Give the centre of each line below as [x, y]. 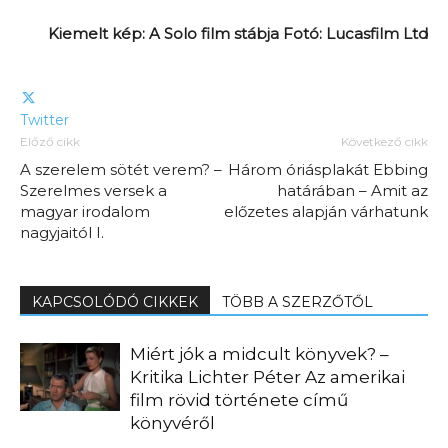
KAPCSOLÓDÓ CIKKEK [115, 301]
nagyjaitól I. [62, 232]
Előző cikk [50, 141]
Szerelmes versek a [93, 190]
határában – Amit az [352, 190]
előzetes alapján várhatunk [326, 211]
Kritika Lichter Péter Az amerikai [267, 376]
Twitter [44, 119]
